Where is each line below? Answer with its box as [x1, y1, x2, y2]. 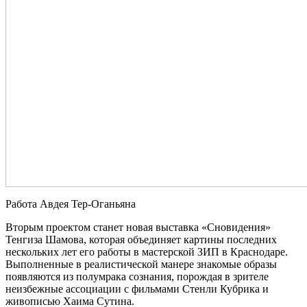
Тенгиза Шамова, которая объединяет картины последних [5, 233, 277, 245]
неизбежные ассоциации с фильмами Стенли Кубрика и [5, 282, 269, 295]
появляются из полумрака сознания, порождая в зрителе [5, 270, 269, 282]
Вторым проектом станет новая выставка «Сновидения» [5, 221, 271, 233]
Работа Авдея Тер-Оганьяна [5, 197, 136, 210]
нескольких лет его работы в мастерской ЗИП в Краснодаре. [5, 245, 288, 258]
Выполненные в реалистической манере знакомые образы [5, 258, 277, 270]
